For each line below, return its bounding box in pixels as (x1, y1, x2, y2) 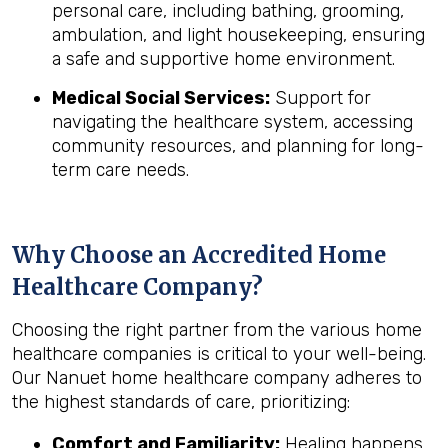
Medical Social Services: (52, 87, 270, 109)
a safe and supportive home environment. (52, 48, 395, 70)
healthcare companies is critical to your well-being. (12, 343, 426, 365)
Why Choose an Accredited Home (12, 241, 386, 269)
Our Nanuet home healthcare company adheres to (12, 367, 422, 389)
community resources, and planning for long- (52, 135, 424, 157)
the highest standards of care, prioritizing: (12, 391, 350, 413)
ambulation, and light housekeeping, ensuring (52, 24, 425, 46)
